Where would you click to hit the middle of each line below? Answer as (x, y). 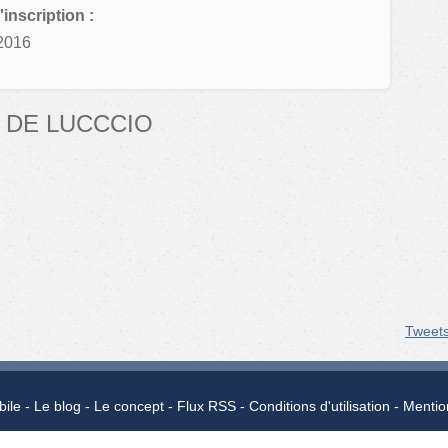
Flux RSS (206, 406)
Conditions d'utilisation (319, 406)
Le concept (128, 406)
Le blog (57, 406)
